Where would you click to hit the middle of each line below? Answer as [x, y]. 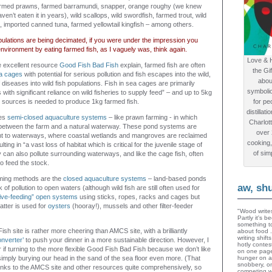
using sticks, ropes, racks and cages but [139, 197]
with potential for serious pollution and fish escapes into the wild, [117, 74]
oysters [59, 206]
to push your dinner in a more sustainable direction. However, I [116, 240]
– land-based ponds [176, 178]
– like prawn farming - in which [152, 117]
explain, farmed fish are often [162, 65]
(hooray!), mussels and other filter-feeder [132, 206]
